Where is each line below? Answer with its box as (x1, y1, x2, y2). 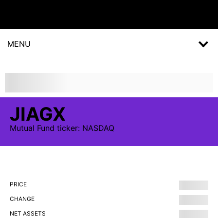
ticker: (54, 123, 82, 133)
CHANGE (10, 195, 35, 202)
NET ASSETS (10, 210, 46, 217)
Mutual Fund (10, 123, 54, 133)
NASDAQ (82, 123, 114, 133)
